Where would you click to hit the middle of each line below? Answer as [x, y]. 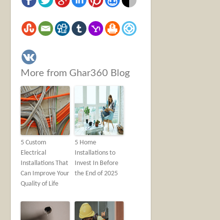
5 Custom [34, 142]
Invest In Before [97, 163]
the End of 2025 [96, 173]
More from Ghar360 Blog [75, 73]
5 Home [86, 142]
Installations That [45, 163]
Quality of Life [40, 184]
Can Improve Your [45, 173]
